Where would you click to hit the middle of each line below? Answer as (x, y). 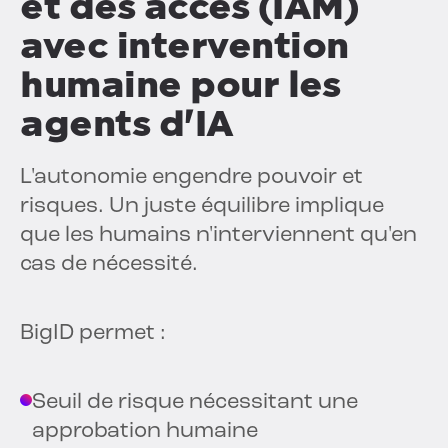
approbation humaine (145, 432)
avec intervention (184, 46)
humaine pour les (180, 85)
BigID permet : (93, 334)
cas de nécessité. (109, 265)
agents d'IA (127, 124)
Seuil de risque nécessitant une (195, 403)
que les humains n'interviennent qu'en (218, 236)
